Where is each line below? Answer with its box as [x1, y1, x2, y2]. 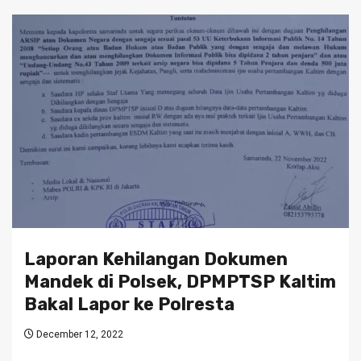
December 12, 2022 [34, 329, 123, 341]
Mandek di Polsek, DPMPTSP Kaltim [24, 271, 336, 293]
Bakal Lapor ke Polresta [24, 293, 234, 316]
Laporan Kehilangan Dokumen [24, 248, 288, 271]
